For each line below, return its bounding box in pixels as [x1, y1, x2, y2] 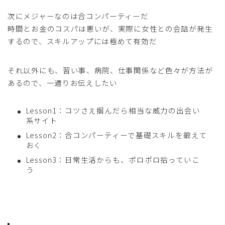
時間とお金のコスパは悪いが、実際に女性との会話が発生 [8, 23, 213, 34]
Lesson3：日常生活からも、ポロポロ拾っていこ [26, 154, 200, 165]
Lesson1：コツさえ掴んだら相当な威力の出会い [26, 105, 200, 116]
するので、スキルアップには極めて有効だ [8, 36, 157, 47]
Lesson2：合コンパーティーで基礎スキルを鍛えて [26, 130, 207, 141]
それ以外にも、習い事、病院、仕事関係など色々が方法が [8, 65, 213, 76]
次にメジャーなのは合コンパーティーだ [8, 11, 149, 22]
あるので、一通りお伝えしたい [8, 77, 118, 88]
